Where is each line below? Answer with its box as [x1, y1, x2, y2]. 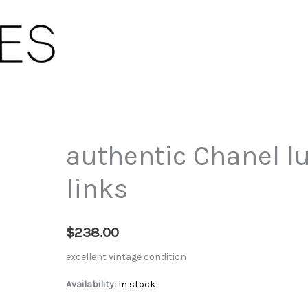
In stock [118, 278, 155, 291]
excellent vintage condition [65, 251, 186, 263]
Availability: [65, 278, 116, 291]
